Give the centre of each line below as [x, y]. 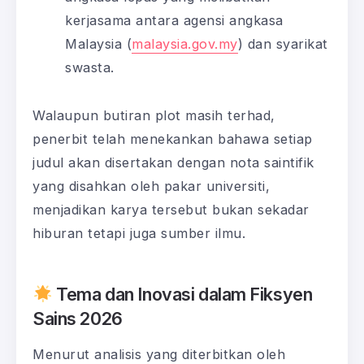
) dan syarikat [283, 44]
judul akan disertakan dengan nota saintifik [173, 163]
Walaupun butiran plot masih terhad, [154, 116]
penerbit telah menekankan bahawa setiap [173, 139]
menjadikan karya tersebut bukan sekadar [171, 210]
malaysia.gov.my [185, 44]
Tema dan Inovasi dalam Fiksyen [182, 295]
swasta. [90, 68]
